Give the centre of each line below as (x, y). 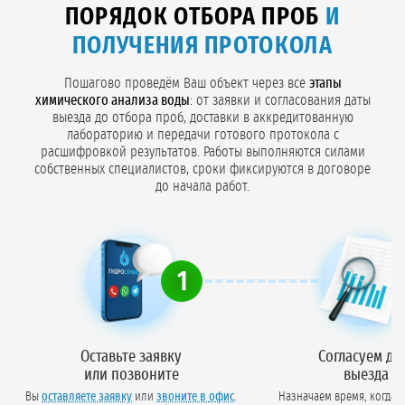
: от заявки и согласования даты (280, 101)
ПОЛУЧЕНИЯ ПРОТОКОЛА (202, 47)
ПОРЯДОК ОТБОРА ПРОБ (195, 18)
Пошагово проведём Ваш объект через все (186, 84)
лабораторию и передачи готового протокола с (202, 135)
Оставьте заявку (131, 358)
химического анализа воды (112, 101)
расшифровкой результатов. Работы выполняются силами (202, 152)
